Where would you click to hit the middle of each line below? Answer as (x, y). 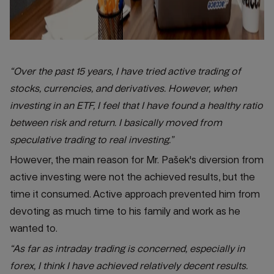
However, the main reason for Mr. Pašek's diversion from (137, 160)
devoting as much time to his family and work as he (125, 211)
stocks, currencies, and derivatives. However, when (123, 88)
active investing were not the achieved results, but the (132, 177)
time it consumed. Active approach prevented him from (135, 194)
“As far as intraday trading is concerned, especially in (127, 249)
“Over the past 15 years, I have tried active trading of (125, 71)
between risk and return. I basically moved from (116, 123)
